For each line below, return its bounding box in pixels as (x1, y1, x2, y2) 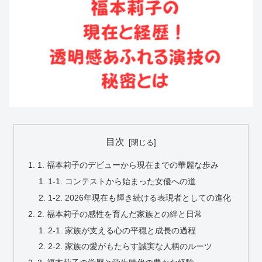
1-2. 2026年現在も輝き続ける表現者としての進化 (47, 192, 231, 202)
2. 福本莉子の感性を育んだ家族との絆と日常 (37, 209, 203, 219)
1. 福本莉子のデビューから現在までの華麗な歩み (37, 160, 219, 170)
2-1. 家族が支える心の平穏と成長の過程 (47, 225, 196, 235)
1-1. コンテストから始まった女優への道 (47, 176, 196, 186)
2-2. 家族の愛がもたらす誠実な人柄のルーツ (47, 242, 212, 251)
